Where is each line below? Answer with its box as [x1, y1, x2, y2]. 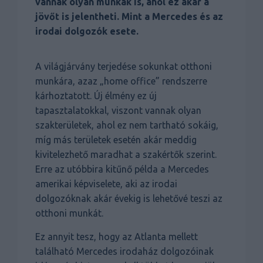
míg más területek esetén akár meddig [35, 134, 197, 146]
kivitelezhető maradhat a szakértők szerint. [35, 149, 217, 160]
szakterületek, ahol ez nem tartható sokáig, [35, 120, 218, 131]
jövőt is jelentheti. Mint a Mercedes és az [35, 11, 223, 22]
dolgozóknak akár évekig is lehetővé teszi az [35, 193, 222, 204]
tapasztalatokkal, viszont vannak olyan [35, 105, 201, 116]
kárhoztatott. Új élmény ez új [35, 90, 157, 102]
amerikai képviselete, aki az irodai [35, 178, 177, 190]
